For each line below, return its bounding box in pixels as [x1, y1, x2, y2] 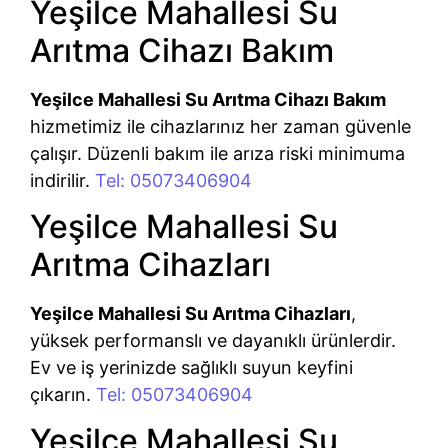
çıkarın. [30, 383, 96, 405]
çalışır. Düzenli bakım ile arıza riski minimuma [30, 142, 405, 164]
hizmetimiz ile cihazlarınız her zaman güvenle [30, 115, 411, 137]
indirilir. [30, 169, 95, 191]
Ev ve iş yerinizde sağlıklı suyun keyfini [30, 356, 353, 378]
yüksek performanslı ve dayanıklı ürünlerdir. [30, 329, 396, 351]
